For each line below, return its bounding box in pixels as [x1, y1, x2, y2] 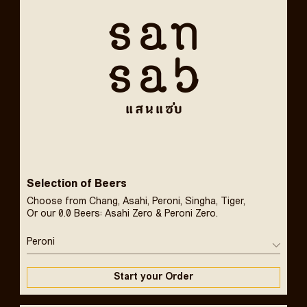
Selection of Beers [26, 179, 127, 190]
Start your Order [113, 272, 193, 282]
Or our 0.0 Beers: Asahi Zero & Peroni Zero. [26, 209, 218, 219]
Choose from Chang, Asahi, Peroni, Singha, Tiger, [26, 197, 245, 207]
